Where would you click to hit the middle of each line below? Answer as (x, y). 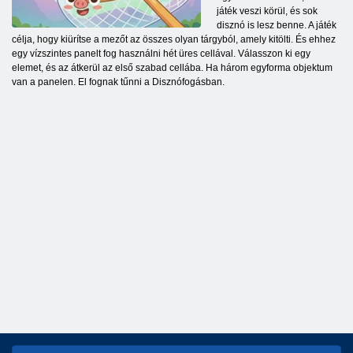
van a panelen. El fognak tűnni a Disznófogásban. (118, 82)
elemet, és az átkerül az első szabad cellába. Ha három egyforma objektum (172, 68)
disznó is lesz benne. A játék (277, 26)
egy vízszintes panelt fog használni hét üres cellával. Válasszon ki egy (161, 54)
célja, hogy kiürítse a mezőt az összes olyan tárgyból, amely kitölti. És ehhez (174, 40)
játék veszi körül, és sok (267, 11)
